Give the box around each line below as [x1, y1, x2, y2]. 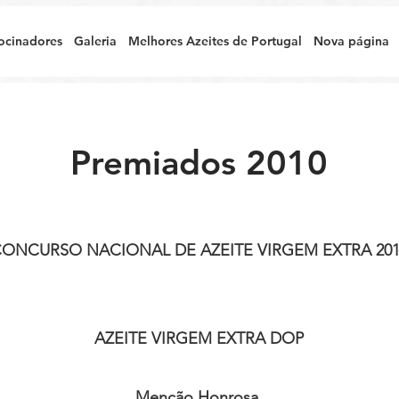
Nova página [313, 33, 389, 49]
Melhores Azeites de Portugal [127, 33, 302, 49]
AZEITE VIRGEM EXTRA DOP [94, 329, 304, 348]
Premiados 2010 [70, 142, 328, 183]
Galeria [73, 33, 117, 49]
